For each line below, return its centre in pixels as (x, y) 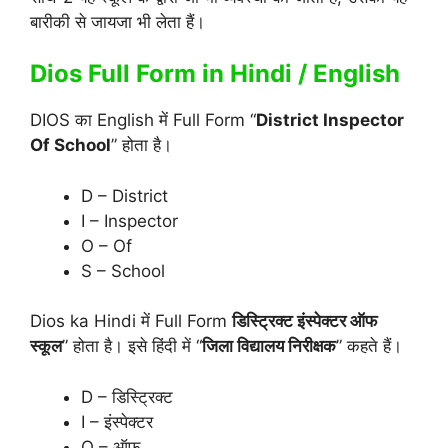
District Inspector (330, 120)
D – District (124, 195)
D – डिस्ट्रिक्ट (127, 396)
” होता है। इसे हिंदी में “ (132, 346)
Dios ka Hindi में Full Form (131, 321)
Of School (70, 145)
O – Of (106, 245)
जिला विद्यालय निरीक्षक (269, 346)
